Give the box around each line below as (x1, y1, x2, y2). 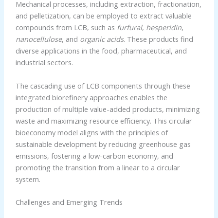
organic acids (79, 34, 124, 44)
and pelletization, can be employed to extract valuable (15, 11, 192, 21)
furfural (116, 22, 142, 33)
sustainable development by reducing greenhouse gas (15, 139, 191, 149)
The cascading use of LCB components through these (15, 80, 190, 91)
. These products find (123, 34, 193, 44)
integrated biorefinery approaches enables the (15, 92, 167, 102)
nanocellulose (15, 34, 62, 44)
